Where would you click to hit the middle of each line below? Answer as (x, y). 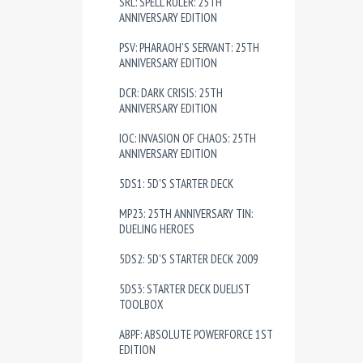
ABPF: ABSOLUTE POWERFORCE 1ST (196, 334)
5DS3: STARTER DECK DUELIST (185, 289)
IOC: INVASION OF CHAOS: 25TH (188, 138)
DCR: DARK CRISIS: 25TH (171, 93)
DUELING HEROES (157, 229)
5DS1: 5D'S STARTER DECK (176, 184)
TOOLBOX (141, 304)
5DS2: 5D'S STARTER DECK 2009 (189, 259)
